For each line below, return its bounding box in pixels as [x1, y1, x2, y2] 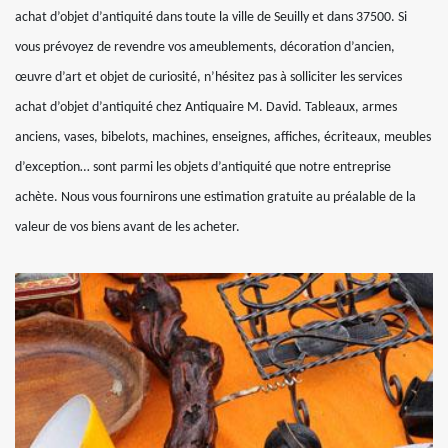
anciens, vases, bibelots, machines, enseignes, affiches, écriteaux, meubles [15, 130, 431, 145]
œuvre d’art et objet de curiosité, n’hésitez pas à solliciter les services [15, 70, 402, 85]
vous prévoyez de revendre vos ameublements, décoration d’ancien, [15, 40, 395, 55]
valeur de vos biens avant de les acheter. [15, 220, 240, 235]
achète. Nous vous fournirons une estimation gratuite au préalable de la [15, 190, 416, 205]
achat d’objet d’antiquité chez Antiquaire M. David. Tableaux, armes [15, 100, 397, 115]
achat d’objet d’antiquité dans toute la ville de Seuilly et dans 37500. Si [15, 10, 407, 25]
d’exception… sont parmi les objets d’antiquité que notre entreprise [15, 160, 391, 175]
